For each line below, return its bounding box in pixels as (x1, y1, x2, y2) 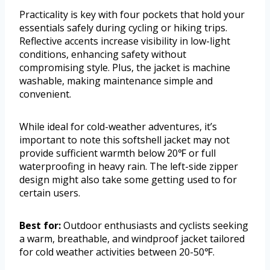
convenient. (19, 87, 71, 101)
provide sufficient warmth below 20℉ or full (19, 146, 216, 160)
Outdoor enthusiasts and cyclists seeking (61, 219, 248, 233)
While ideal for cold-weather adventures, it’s (19, 120, 217, 134)
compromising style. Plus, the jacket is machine (19, 61, 230, 75)
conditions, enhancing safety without (19, 48, 186, 61)
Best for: (19, 219, 61, 233)
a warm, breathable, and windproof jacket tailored (19, 232, 245, 246)
